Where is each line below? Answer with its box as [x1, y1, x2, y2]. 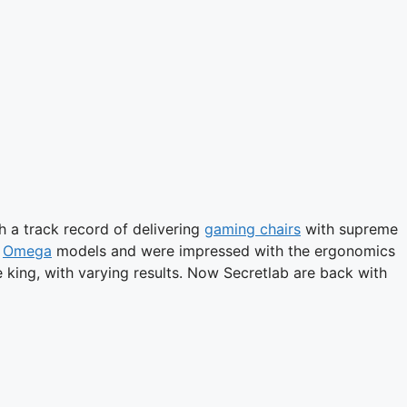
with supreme [301, 220, 398, 239]
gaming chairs [204, 220, 301, 239]
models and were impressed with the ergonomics [52, 242, 395, 261]
